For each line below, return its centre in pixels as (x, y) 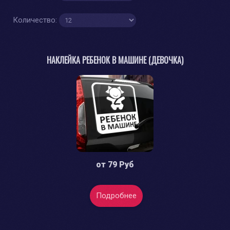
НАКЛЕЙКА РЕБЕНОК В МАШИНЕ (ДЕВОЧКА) (115, 60)
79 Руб (121, 165)
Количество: (36, 20)
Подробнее (116, 196)
